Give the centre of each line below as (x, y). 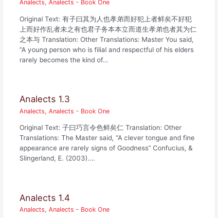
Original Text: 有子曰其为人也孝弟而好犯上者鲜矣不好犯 (106, 19)
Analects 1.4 (45, 197)
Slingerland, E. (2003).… (57, 158)
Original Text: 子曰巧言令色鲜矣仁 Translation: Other (101, 128)
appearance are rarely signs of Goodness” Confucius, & (106, 148)
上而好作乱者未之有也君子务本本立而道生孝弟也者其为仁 (108, 29)
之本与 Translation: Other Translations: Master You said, (107, 39)
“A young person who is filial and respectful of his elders (107, 49)
